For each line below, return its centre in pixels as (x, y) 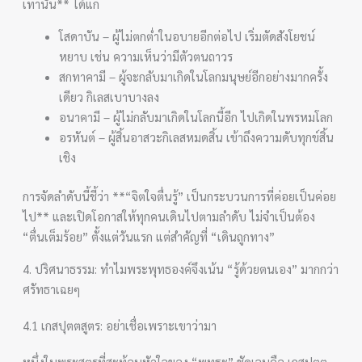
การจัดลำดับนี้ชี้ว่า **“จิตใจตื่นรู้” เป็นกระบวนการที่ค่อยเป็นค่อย (180, 196)
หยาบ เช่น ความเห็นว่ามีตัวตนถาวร (146, 56)
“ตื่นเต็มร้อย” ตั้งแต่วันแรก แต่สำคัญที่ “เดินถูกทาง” (149, 236)
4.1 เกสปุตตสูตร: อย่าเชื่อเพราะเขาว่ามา (120, 325)
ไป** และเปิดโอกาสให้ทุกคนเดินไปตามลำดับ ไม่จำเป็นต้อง (169, 216)
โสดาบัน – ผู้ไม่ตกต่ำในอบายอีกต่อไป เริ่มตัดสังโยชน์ (187, 36)
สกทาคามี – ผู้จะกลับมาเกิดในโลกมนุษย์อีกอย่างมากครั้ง (194, 76)
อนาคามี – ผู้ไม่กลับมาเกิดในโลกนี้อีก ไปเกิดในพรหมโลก (196, 117)
